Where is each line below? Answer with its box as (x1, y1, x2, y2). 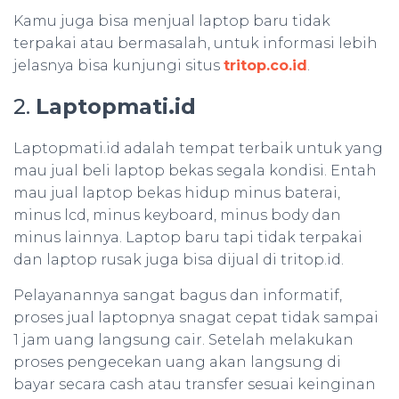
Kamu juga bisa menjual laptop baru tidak (13, 12, 330, 30)
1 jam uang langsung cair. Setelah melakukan (13, 331, 354, 349)
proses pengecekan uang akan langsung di (13, 354, 341, 371)
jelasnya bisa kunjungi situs (13, 57, 224, 75)
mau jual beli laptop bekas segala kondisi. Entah (13, 162, 377, 180)
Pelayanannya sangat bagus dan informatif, (13, 287, 342, 305)
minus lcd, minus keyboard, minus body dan (13, 207, 341, 224)
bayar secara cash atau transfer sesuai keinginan (13, 376, 376, 394)
